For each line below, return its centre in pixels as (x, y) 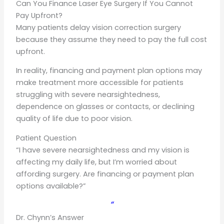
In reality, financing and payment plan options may (109, 71)
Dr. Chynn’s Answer (50, 218)
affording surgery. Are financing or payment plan (105, 174)
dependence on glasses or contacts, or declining (105, 107)
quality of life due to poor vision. (74, 119)
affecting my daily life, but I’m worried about (97, 162)
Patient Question (46, 138)
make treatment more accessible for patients (100, 83)
